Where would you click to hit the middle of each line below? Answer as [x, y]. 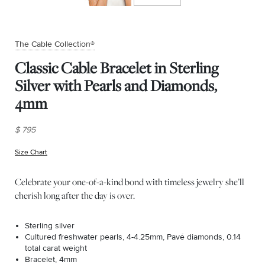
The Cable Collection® [55, 44]
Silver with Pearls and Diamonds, [116, 85]
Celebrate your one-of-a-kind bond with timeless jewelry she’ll [130, 182]
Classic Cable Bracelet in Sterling [117, 68]
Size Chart [31, 152]
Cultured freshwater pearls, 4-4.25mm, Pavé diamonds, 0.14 [133, 237]
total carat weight [56, 248]
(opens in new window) [84, 152]
